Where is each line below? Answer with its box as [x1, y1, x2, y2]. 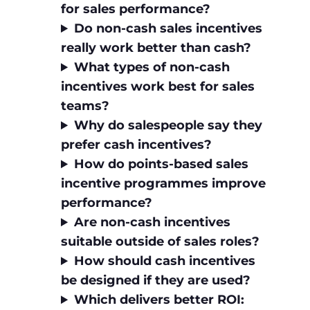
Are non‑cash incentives [74, 215, 231, 230]
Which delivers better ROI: [74, 292, 245, 308]
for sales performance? [61, 1, 210, 17]
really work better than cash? [61, 40, 251, 56]
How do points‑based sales [74, 156, 249, 172]
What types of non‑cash [74, 60, 230, 75]
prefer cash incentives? [61, 137, 212, 153]
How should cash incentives [74, 253, 256, 269]
